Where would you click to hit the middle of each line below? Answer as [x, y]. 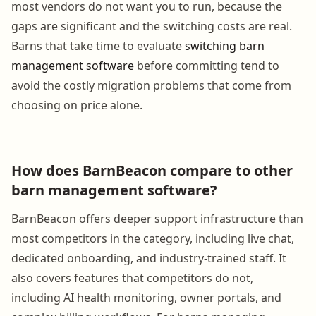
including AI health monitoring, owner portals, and [146, 297]
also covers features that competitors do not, [132, 278]
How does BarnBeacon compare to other [152, 170]
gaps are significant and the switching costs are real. [152, 26]
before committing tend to [207, 65]
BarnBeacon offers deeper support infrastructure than [157, 218]
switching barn [225, 45]
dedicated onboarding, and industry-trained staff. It [149, 258]
